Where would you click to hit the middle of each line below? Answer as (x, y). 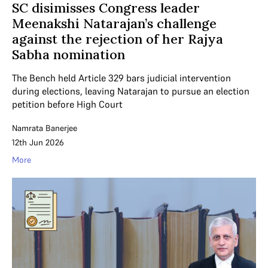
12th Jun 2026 (38, 142)
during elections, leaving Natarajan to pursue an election (131, 91)
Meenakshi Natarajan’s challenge (114, 23)
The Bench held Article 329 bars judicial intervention (121, 77)
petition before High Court (67, 104)
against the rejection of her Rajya (118, 39)
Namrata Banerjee (45, 128)
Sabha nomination (68, 54)
